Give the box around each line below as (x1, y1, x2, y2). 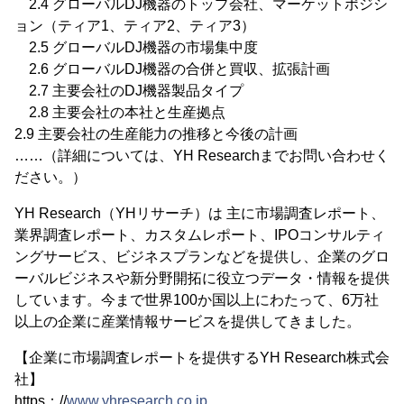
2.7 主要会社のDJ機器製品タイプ (14, 83, 243, 98)
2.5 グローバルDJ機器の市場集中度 (14, 40, 258, 55)
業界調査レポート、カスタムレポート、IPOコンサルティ (14, 227, 385, 243)
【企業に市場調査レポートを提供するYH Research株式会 (14, 350, 390, 365)
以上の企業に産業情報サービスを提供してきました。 (14, 314, 361, 329)
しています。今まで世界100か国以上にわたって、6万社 (14, 292, 379, 308)
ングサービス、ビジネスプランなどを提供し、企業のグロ (14, 249, 390, 264)
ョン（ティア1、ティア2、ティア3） (14, 18, 255, 33)
